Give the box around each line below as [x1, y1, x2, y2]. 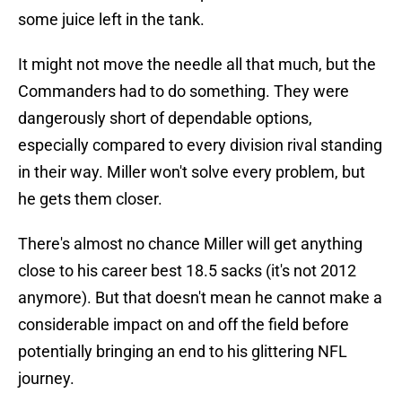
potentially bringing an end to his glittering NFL [18, 342, 347, 362]
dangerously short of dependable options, [18, 109, 312, 128]
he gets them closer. [18, 189, 162, 209]
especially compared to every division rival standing [18, 135, 382, 155]
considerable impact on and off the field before [18, 315, 349, 335]
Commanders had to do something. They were [18, 82, 349, 101]
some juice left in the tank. [18, 10, 205, 30]
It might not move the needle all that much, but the [18, 55, 376, 74]
